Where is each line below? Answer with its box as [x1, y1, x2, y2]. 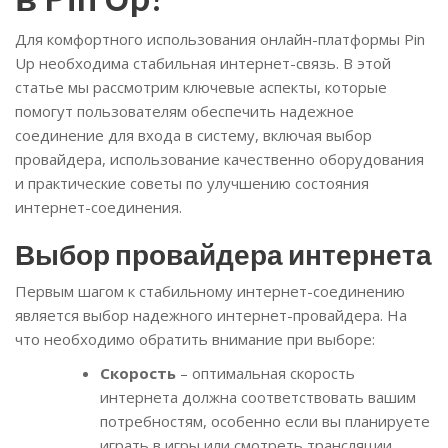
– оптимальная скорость [176, 363, 355, 384]
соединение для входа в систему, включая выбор [15, 125, 372, 146]
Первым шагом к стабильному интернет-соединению [15, 281, 405, 302]
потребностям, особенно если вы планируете [100, 411, 430, 432]
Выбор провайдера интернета [15, 237, 432, 272]
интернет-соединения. [15, 197, 182, 218]
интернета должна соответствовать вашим [100, 387, 416, 408]
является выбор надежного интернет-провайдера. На [15, 305, 407, 326]
